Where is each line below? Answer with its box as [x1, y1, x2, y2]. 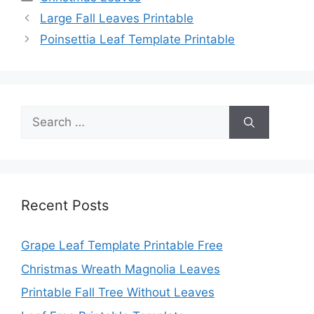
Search [20, 107, 60, 121]
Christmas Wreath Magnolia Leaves [21, 261, 220, 276]
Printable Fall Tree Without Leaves [21, 285, 214, 300]
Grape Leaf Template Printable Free [21, 238, 223, 253]
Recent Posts [21, 197, 109, 214]
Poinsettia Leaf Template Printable [40, 32, 235, 47]
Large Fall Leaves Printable [40, 11, 194, 26]
